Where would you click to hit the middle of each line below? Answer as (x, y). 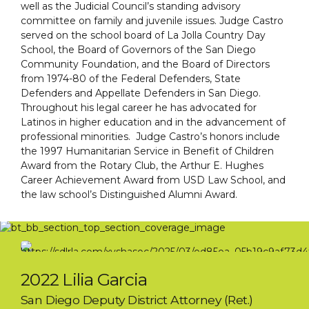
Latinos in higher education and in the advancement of (153, 122)
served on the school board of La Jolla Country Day (143, 36)
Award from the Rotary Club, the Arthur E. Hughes (142, 166)
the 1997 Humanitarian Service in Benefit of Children (147, 151)
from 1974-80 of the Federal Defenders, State (131, 79)
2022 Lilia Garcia (84, 280)
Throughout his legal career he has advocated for (139, 108)
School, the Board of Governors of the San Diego (138, 50)
